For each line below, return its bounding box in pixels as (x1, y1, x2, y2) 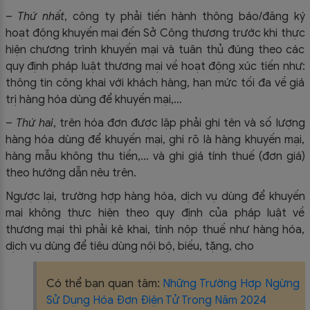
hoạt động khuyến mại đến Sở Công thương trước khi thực (5, 26, 305, 41)
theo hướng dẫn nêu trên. (5, 166, 136, 181)
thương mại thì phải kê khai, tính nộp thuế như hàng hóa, (5, 223, 305, 237)
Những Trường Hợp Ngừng (163, 277, 300, 291)
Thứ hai (15, 116, 53, 131)
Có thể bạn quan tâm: (46, 277, 163, 291)
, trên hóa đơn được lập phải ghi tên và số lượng (53, 116, 305, 131)
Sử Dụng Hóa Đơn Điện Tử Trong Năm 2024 (46, 293, 266, 308)
